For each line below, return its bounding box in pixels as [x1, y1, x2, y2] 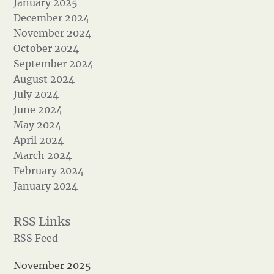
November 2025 [13, 259, 92, 272]
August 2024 [13, 73, 75, 85]
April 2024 [13, 134, 64, 146]
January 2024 [13, 180, 78, 192]
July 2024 [13, 88, 59, 100]
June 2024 [13, 103, 63, 116]
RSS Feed [13, 232, 59, 244]
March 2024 [13, 149, 72, 161]
